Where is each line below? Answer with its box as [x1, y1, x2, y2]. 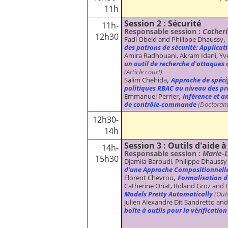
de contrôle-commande [124, 99, 196, 109]
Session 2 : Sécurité [124, 17, 201, 29]
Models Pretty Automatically [124, 189, 213, 198]
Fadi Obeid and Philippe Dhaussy [124, 34, 223, 44]
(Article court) [124, 67, 162, 76]
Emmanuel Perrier [124, 91, 179, 101]
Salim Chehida [124, 75, 167, 84]
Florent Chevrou [124, 173, 174, 182]
